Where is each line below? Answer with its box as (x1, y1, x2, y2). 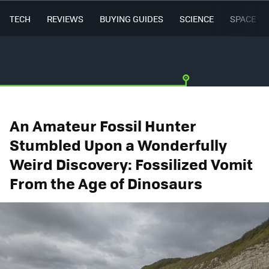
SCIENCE (180, 12, 214, 25)
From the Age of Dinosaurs (10, 172, 202, 194)
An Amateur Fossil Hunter (10, 114, 196, 136)
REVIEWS (47, 12, 83, 25)
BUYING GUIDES (100, 12, 163, 25)
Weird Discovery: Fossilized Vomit (10, 153, 253, 175)
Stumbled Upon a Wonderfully (10, 133, 227, 156)
